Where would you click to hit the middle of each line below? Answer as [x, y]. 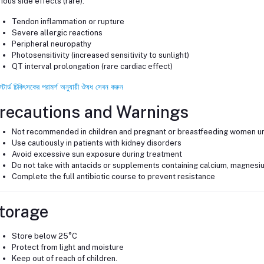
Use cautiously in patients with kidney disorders [96, 143]
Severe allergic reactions [57, 33]
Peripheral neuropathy [51, 44]
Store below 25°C [44, 236]
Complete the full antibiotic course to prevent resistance [113, 177]
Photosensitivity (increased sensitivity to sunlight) [100, 55]
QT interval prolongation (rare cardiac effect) [92, 67]
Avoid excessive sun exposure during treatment [97, 154]
